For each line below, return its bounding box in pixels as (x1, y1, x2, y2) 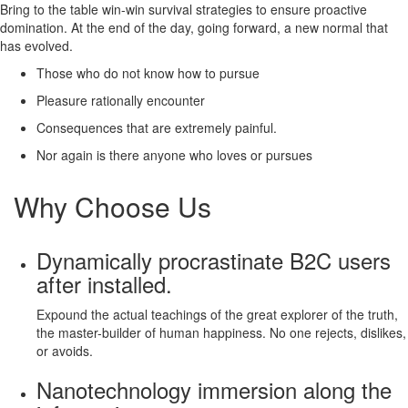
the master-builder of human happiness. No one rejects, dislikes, (36, 322, 406, 342)
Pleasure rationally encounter (36, 90, 205, 109)
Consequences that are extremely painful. (36, 117, 277, 137)
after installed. (36, 267, 172, 300)
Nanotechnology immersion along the (36, 372, 392, 405)
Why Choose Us (14, 186, 211, 226)
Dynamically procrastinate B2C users (36, 243, 391, 276)
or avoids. (36, 341, 93, 360)
